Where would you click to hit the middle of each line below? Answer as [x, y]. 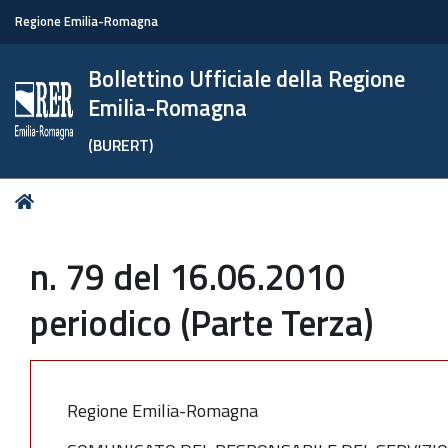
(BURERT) [121, 145]
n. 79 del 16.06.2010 [187, 276]
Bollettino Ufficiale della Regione [247, 79]
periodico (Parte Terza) [202, 322]
